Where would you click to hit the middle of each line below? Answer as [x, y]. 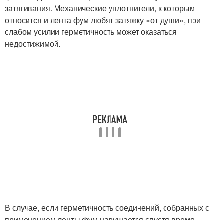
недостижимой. [33, 43]
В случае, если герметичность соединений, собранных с [107, 207]
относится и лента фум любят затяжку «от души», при [103, 20]
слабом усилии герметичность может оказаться [91, 31]
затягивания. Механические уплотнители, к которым [100, 8]
